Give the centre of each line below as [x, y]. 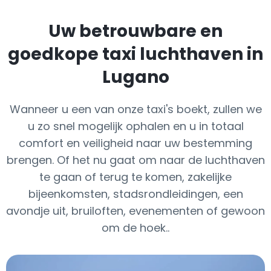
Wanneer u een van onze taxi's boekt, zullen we [135, 109]
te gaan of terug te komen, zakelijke [135, 177]
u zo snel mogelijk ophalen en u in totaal [135, 126]
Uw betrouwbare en [135, 31]
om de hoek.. [135, 228]
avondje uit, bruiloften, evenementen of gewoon [135, 211]
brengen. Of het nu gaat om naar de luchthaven [135, 160]
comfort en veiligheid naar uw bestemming [135, 143]
